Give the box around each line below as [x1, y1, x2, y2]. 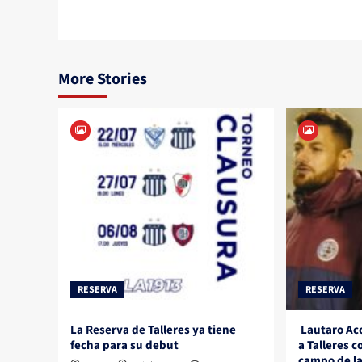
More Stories [58, 68, 147, 91]
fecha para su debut [70, 337, 179, 355]
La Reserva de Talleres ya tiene [70, 322, 236, 339]
